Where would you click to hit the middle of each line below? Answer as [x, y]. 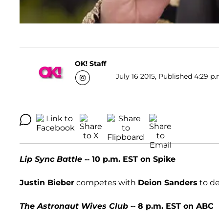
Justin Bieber [47, 183]
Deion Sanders [168, 183]
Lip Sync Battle [51, 159]
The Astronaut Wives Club [74, 206]
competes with [106, 183]
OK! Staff [90, 63]
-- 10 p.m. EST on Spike [129, 159]
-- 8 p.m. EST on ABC [171, 206]
